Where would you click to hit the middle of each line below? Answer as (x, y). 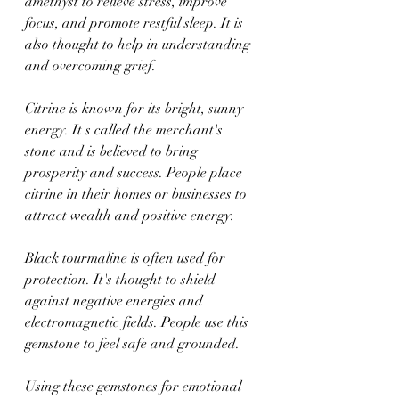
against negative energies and (116, 301)
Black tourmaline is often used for (127, 258)
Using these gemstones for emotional (135, 386)
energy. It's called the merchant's (126, 130)
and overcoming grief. (90, 65)
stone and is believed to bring (113, 151)
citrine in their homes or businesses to (138, 194)
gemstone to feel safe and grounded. (132, 343)
